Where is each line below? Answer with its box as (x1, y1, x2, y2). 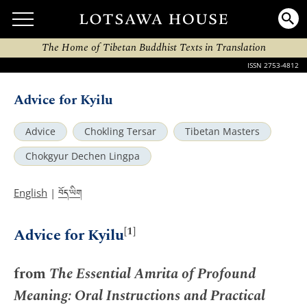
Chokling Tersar (84, 125, 156, 138)
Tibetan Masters (185, 125, 260, 138)
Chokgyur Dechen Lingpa (25, 150, 140, 162)
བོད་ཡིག (58, 184, 82, 205)
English (14, 186, 47, 199)
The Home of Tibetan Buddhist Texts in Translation (41, 40, 266, 56)
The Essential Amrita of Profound (49, 262, 256, 285)
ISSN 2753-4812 (247, 60, 299, 70)
